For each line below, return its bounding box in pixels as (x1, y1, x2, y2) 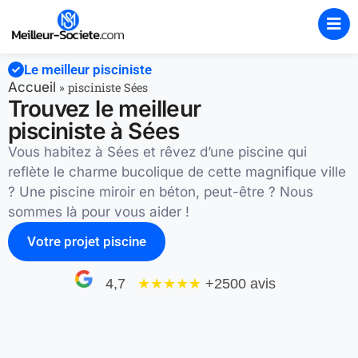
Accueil (8, 79, 56, 95)
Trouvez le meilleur (8, 95, 201, 122)
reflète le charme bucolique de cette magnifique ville (8, 164, 346, 180)
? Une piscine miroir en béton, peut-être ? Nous (8, 184, 313, 200)
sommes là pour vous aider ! (8, 204, 189, 220)
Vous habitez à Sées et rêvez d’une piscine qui (8, 144, 307, 160)
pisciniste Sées (68, 80, 148, 95)
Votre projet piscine (27, 233, 146, 249)
